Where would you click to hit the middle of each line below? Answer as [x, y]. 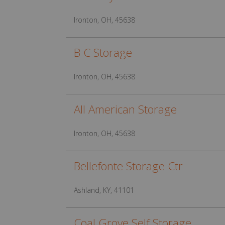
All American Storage [125, 109]
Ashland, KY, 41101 [104, 190]
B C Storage [103, 52]
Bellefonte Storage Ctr [128, 166]
